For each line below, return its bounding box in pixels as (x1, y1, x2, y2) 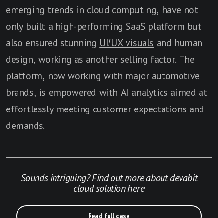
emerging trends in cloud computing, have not (6, 4, 198, 15)
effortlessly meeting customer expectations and (6, 103, 204, 114)
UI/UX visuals (99, 37, 154, 48)
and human (154, 37, 203, 48)
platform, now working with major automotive (6, 70, 200, 81)
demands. (6, 120, 45, 131)
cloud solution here (73, 182, 145, 194)
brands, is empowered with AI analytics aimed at (6, 87, 207, 98)
